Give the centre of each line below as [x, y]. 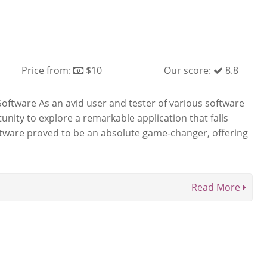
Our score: [188, 70]
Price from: [47, 70]
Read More [217, 187]
